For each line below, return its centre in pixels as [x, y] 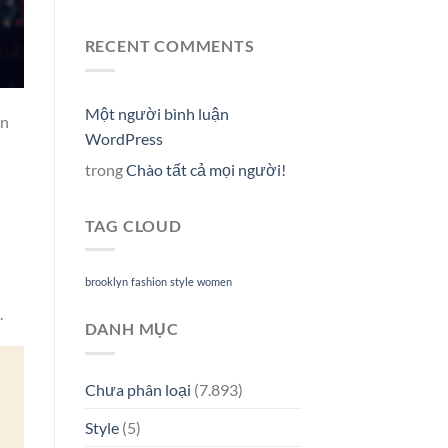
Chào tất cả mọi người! [205, 169]
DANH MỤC [131, 329]
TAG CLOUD [133, 225]
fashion [148, 282]
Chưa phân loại [137, 389]
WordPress [123, 138]
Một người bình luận [156, 113]
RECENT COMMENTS [169, 46]
